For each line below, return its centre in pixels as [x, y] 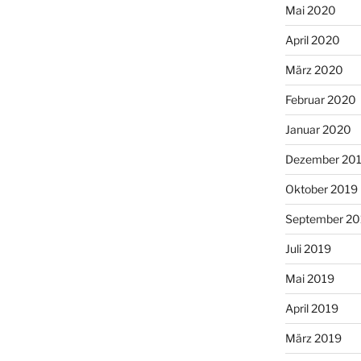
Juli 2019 [308, 249]
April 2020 [312, 40]
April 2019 [311, 308]
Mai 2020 [310, 10]
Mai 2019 [309, 278]
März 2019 [313, 338]
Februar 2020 [320, 100]
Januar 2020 [318, 129]
